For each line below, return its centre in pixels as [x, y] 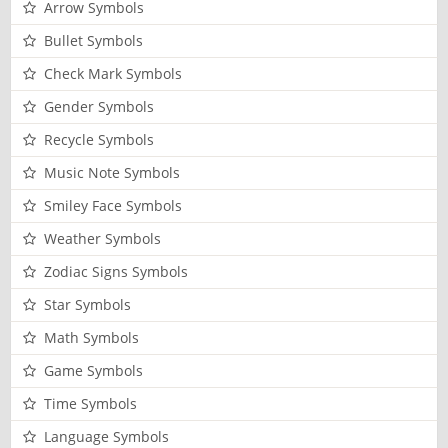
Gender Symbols [99, 107]
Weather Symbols [102, 239]
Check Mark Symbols [113, 74]
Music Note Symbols [112, 173]
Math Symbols [91, 338]
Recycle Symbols [99, 140]
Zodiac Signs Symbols [116, 272]
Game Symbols [93, 371]
